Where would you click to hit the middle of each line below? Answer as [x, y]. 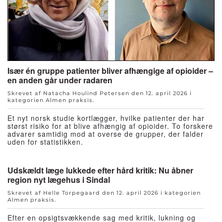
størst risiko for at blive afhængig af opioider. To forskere [110, 126]
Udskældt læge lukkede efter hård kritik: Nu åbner [100, 170]
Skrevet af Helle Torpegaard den [62, 193]
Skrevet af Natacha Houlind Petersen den [77, 93]
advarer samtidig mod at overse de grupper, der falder [106, 134]
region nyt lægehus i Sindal [59, 179]
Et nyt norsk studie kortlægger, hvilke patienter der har [106, 118]
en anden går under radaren [60, 80]
